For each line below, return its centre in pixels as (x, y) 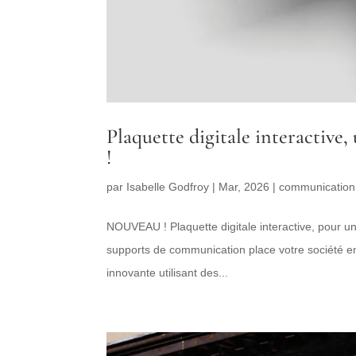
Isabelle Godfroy (168, 186)
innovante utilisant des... (168, 272)
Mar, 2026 (244, 186)
